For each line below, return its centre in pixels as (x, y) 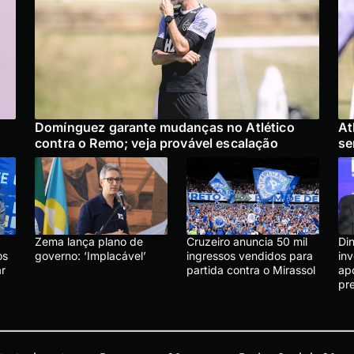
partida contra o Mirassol (251, 269)
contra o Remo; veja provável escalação (158, 143)
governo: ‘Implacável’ (90, 255)
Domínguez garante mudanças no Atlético (165, 127)
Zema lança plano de (89, 241)
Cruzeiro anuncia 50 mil (247, 241)
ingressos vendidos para (250, 255)
